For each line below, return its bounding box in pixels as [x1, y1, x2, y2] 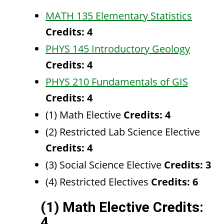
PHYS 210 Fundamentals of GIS [45, 75, 188, 88]
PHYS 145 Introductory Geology [45, 42, 190, 55]
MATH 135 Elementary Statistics [45, 9, 192, 22]
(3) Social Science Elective [45, 158, 164, 171]
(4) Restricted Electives [45, 175, 151, 188]
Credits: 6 [151, 175, 198, 188]
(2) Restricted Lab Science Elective [45, 125, 200, 138]
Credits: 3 [164, 158, 211, 171]
